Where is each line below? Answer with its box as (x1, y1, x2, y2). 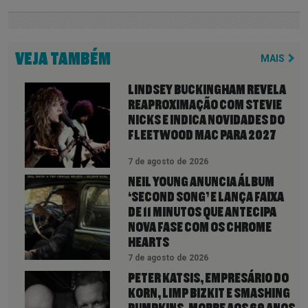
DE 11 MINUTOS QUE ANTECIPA (128, 205, 276, 219)
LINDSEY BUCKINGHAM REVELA (128, 82, 286, 97)
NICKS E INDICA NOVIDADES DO (128, 113, 285, 127)
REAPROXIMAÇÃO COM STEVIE (128, 98, 282, 112)
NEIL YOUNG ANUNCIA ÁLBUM (128, 175, 274, 189)
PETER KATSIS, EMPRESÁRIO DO (128, 271, 289, 285)
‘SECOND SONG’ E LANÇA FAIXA (128, 190, 284, 204)
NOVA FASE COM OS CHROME (128, 220, 272, 234)
